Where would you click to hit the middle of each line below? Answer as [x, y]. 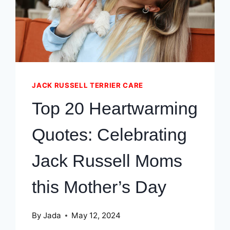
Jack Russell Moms [107, 160]
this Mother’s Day [99, 187]
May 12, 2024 [96, 216]
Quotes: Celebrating [110, 134]
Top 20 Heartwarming [115, 108]
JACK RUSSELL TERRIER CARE [88, 85]
